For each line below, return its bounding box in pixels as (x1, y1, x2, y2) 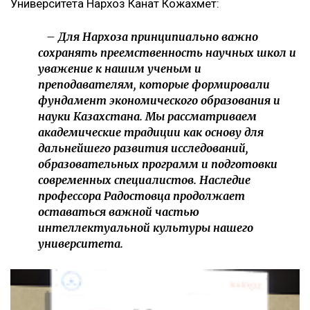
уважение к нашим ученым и (38, 62, 201, 76)
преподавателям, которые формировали (38, 77, 270, 92)
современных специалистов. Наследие (38, 173, 250, 188)
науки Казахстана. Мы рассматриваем (38, 109, 257, 124)
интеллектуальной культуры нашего (38, 221, 253, 235)
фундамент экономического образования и (38, 93, 280, 108)
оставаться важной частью (38, 205, 199, 219)
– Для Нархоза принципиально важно (38, 30, 258, 44)
